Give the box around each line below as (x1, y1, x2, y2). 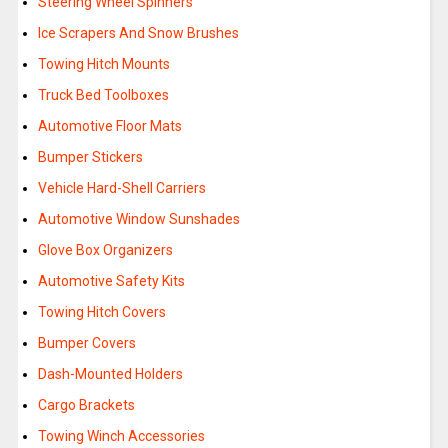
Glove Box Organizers (37, 242, 173, 259)
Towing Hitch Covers (37, 304, 166, 321)
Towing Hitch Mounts (37, 56, 170, 73)
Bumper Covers (37, 335, 136, 352)
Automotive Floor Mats (37, 118, 182, 135)
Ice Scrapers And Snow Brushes (37, 25, 239, 42)
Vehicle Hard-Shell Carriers (37, 180, 206, 197)
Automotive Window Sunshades (37, 211, 240, 228)
